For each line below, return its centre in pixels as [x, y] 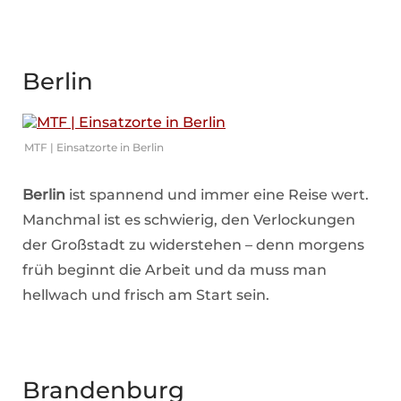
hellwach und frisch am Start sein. [146, 294]
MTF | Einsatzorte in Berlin [94, 147]
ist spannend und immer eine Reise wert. [217, 194]
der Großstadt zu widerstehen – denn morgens [193, 244]
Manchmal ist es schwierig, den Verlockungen [189, 219]
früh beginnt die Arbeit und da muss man [175, 269]
